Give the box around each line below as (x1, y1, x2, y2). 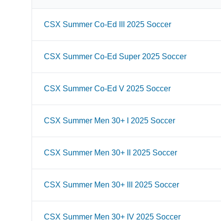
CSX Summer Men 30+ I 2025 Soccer (44, 116, 175, 125)
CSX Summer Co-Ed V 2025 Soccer (44, 84, 171, 93)
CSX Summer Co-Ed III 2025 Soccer (44, 20, 171, 29)
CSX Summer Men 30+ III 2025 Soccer (44, 181, 179, 189)
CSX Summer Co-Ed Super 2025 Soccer (44, 52, 186, 61)
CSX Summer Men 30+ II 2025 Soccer (44, 148, 177, 157)
